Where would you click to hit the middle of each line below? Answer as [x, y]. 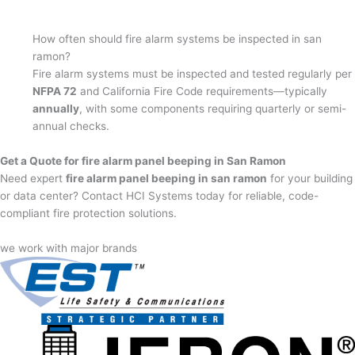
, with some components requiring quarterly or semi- [213, 108]
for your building [310, 178]
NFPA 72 [55, 91]
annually [56, 108]
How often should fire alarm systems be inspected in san [177, 38]
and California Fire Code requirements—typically [202, 91]
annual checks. [71, 126]
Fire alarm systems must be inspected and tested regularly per [193, 73]
